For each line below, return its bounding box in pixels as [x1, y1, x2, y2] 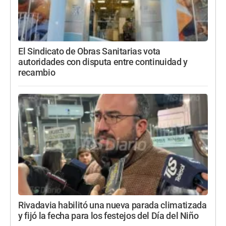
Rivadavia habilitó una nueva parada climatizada [18, 200, 207, 211]
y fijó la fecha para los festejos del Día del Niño [18, 211, 199, 221]
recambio [18, 68, 55, 78]
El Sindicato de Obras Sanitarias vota [18, 46, 160, 57]
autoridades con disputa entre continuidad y [18, 57, 188, 68]
